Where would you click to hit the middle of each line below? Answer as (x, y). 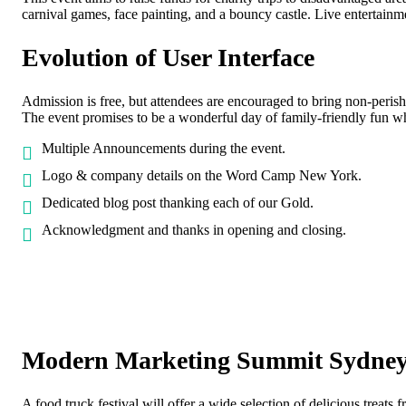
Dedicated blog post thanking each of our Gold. (178, 203)
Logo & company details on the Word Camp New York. (202, 176)
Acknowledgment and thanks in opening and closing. (194, 230)
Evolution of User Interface (168, 58)
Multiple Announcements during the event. (164, 149)
